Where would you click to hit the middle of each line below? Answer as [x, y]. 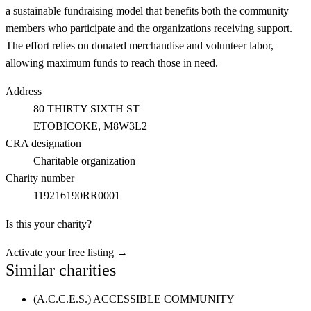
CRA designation [43, 143]
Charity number [40, 178]
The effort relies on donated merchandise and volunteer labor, [140, 45]
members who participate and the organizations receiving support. [149, 28]
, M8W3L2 [123, 126]
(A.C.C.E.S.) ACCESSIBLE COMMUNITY [134, 299]
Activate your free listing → [67, 252]
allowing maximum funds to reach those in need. [112, 63]
